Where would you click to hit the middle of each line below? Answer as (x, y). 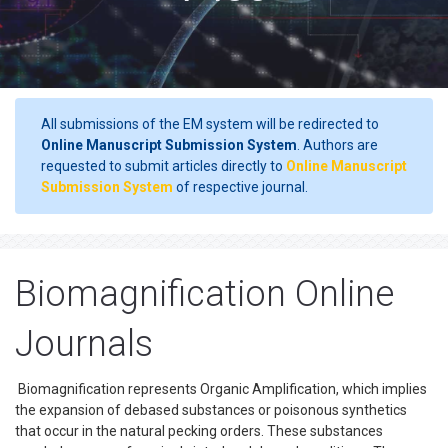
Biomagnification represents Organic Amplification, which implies (221, 389)
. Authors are (337, 145)
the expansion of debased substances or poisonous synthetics (211, 410)
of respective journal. (240, 187)
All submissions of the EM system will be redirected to (210, 124)
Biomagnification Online (204, 294)
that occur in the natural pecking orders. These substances (199, 431)
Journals (84, 344)
